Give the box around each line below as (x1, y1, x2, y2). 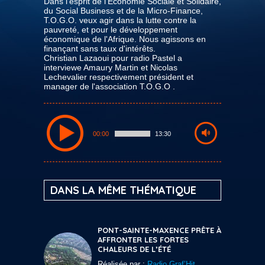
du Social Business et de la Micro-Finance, (44, 5, 203, 15)
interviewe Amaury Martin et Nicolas (44, 62, 177, 72)
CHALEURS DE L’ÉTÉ (98, 244, 171, 254)
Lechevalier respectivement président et (44, 72, 193, 82)
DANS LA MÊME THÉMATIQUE (50, 183, 196, 197)
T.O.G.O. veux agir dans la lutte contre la (44, 15, 196, 25)
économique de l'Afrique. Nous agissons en (44, 34, 206, 44)
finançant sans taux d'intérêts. (44, 43, 156, 53)
